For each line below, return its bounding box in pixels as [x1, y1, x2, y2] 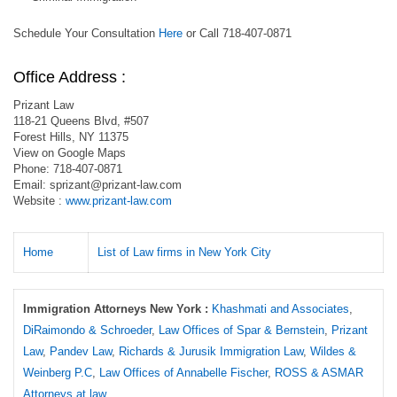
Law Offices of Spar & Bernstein [159, 323, 324, 337]
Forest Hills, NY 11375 [13, 130, 128, 144]
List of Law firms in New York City [97, 245, 271, 259]
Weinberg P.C [23, 366, 92, 379]
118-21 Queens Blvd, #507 [13, 114, 149, 128]
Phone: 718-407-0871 [13, 162, 122, 175]
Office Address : [13, 68, 126, 86]
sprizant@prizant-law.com [50, 178, 182, 191]
